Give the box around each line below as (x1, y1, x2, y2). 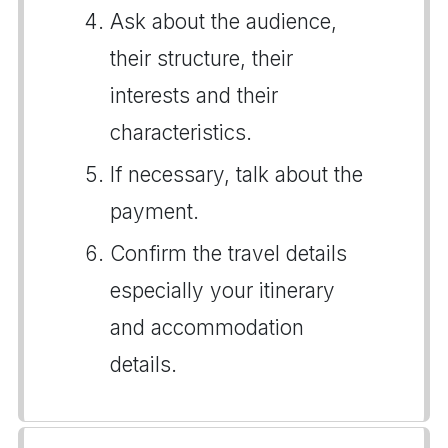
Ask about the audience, (110, 9, 337, 34)
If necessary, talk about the (110, 162, 363, 187)
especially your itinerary (110, 278, 335, 303)
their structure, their (110, 46, 293, 71)
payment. (110, 199, 199, 224)
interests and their (110, 83, 278, 108)
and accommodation (110, 315, 304, 340)
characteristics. (110, 120, 252, 145)
